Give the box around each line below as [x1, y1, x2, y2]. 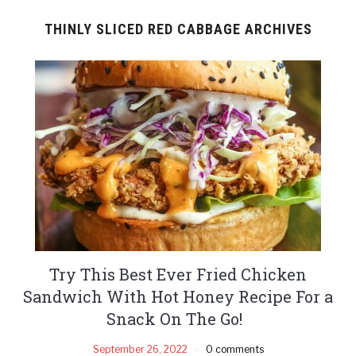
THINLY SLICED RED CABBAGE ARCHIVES [44, 20, 312, 37]
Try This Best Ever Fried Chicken [49, 263, 307, 284]
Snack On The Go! [106, 308, 250, 329]
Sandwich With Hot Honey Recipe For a [23, 285, 333, 307]
